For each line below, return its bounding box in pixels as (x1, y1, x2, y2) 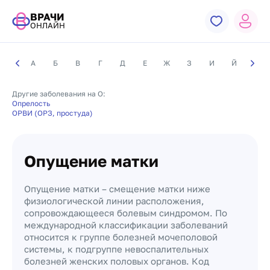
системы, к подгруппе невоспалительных (24, 243, 209, 254)
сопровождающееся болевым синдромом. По (24, 207, 227, 218)
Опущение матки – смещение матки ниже (24, 183, 210, 194)
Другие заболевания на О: (12, 89, 105, 98)
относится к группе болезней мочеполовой (24, 231, 218, 242)
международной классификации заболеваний (24, 219, 228, 230)
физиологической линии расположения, (24, 195, 204, 206)
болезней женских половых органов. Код (24, 256, 209, 266)
